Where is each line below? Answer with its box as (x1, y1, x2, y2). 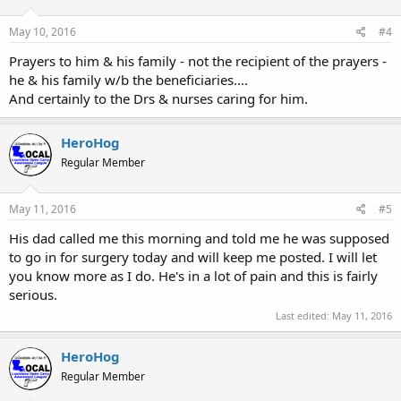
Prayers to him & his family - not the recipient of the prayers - (9, 52, 387, 70)
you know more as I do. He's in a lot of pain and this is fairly (9, 266, 378, 285)
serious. (9, 285, 57, 303)
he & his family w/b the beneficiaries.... (9, 71, 248, 89)
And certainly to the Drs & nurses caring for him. (9, 90, 308, 107)
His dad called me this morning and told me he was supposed (9, 228, 389, 247)
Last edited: (276, 309, 332, 322)
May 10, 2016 (9, 24, 76, 39)
